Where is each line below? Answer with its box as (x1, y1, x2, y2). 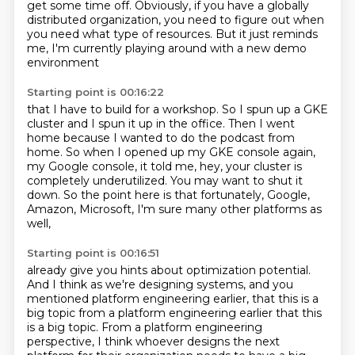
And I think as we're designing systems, (26, 277, 249, 292)
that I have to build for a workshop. (26, 102, 222, 116)
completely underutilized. (26, 174, 170, 188)
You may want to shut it (170, 174, 303, 188)
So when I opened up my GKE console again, (65, 145, 315, 159)
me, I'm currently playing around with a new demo (26, 41, 307, 55)
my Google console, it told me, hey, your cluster (26, 159, 294, 174)
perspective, (26, 334, 97, 349)
